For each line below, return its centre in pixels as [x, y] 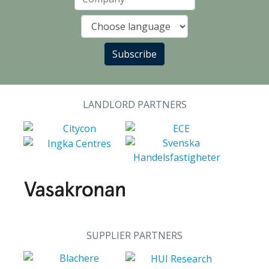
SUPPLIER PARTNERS [134, 235]
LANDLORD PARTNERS [134, 104]
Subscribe [134, 54]
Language [157, 32]
